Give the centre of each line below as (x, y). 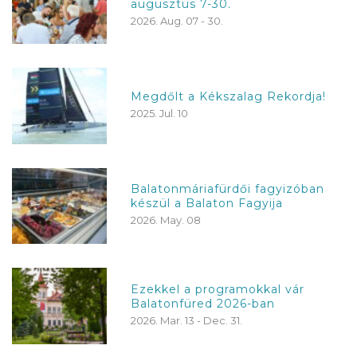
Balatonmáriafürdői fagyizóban (228, 189)
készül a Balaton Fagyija (207, 204)
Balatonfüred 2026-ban (203, 303)
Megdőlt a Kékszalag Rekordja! (229, 96)
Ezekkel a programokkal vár (218, 289)
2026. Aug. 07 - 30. (177, 20)
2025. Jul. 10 (160, 113)
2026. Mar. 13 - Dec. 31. (187, 320)
